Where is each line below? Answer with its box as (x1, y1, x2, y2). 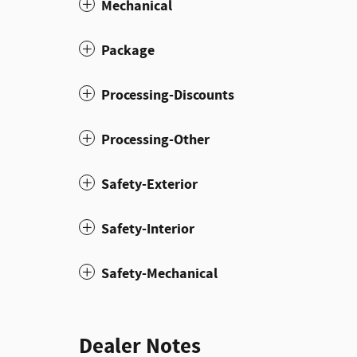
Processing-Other (101, 129, 210, 150)
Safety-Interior (101, 218, 194, 239)
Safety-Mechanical (101, 263, 218, 284)
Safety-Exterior (101, 174, 198, 194)
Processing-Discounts (101, 84, 234, 105)
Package (101, 40, 155, 61)
